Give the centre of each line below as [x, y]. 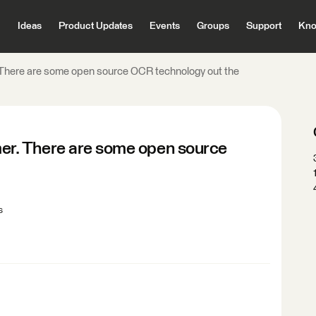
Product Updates [95, 26]
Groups [213, 26]
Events [164, 26]
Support [263, 26]
